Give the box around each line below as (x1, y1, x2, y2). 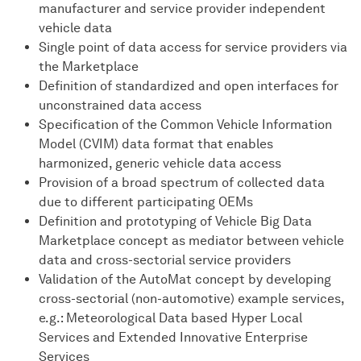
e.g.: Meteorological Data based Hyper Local (39, 310, 302, 326)
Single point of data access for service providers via (39, 39, 347, 56)
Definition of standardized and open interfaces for (39, 78, 338, 94)
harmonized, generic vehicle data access (39, 156, 281, 172)
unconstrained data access (39, 98, 201, 114)
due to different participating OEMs (39, 194, 253, 210)
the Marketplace (39, 59, 139, 75)
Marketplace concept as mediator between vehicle (39, 233, 344, 249)
